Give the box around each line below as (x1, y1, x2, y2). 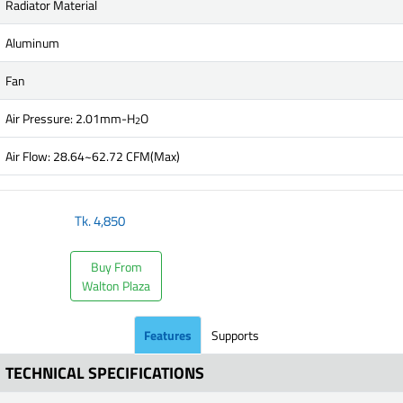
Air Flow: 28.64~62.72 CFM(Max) (5, 147, 180, 166)
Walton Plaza (82, 276, 151, 295)
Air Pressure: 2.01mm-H (5, 109, 135, 128)
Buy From (90, 257, 142, 276)
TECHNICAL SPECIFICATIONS (5, 361, 204, 385)
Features (144, 326, 192, 345)
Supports (211, 326, 259, 345)
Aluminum (5, 33, 59, 52)
